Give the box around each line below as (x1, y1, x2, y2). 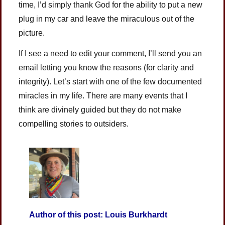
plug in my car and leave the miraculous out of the (19, 14, 195, 23)
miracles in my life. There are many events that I (19, 91, 188, 100)
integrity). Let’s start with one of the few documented (19, 77, 202, 86)
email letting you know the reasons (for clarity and (19, 63, 194, 72)
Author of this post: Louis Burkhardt (29, 210, 168, 219)
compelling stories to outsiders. (19, 119, 129, 128)
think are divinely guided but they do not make (19, 105, 182, 114)
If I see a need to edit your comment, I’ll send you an (19, 49, 202, 58)
